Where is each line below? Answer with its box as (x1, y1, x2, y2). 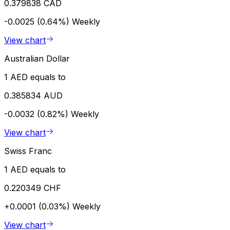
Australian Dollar (4, 53, 70, 64)
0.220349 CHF (4, 182, 61, 193)
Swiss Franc (4, 145, 52, 156)
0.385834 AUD (4, 90, 63, 101)
